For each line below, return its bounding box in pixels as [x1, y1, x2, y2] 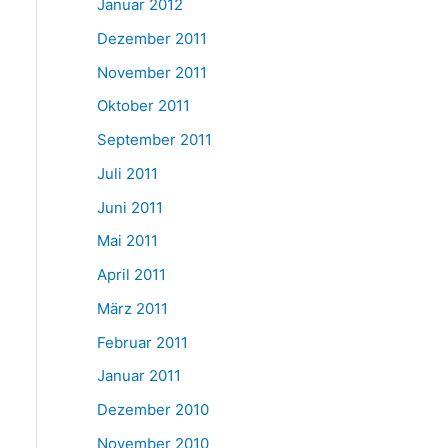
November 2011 [96, 62, 207, 82]
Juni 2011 [96, 197, 163, 217]
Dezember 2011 [96, 28, 207, 48]
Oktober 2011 [96, 96, 190, 116]
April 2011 [96, 265, 166, 284]
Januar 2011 [96, 366, 181, 386]
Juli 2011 [96, 163, 158, 183]
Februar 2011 [96, 332, 188, 352]
